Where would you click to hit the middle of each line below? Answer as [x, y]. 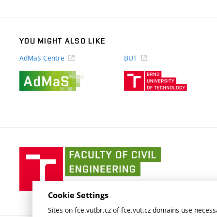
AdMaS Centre [42, 58]
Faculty [172, 153]
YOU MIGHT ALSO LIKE [62, 41]
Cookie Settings [78, 195]
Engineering [180, 189]
